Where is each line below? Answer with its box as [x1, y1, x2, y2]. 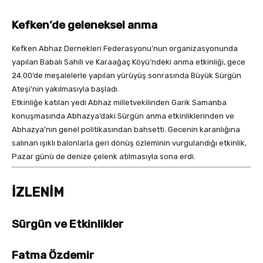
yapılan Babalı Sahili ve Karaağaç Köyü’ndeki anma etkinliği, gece [12, 57, 245, 66]
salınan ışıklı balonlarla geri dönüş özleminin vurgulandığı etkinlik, [12, 138, 247, 147]
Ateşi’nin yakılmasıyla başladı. [12, 84, 119, 93]
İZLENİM [12, 184, 64, 201]
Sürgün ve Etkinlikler [12, 217, 123, 231]
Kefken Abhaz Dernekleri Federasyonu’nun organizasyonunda [12, 43, 238, 53]
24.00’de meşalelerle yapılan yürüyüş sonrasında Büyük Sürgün [12, 70, 241, 80]
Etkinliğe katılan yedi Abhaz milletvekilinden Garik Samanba [12, 97, 227, 107]
